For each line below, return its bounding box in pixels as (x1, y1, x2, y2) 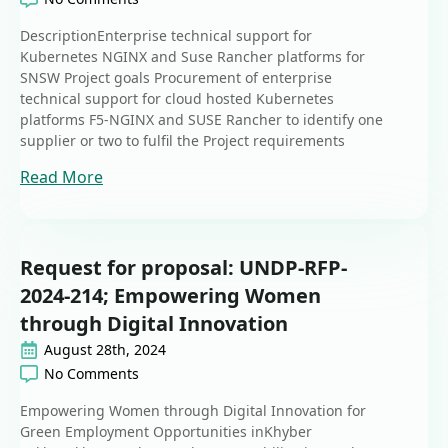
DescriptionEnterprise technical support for (20, 26, 312, 46)
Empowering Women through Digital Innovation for (20, 401, 366, 421)
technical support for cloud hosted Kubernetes (20, 89, 334, 109)
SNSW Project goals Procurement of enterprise (20, 68, 332, 88)
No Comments (44, 364, 139, 384)
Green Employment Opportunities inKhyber (20, 422, 312, 442)
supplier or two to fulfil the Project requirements (20, 131, 345, 151)
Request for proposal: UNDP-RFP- (20, 254, 347, 282)
